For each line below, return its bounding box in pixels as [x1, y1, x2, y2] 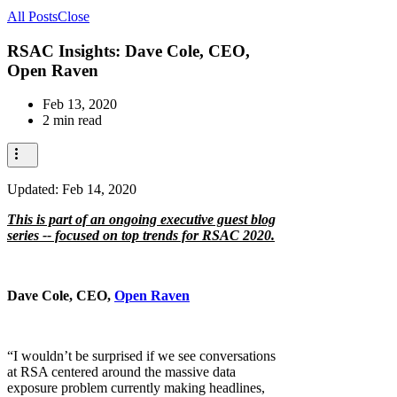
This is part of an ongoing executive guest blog [7, 212, 276, 228]
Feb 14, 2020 [62, 182, 136, 198]
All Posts [7, 9, 58, 24]
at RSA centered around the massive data [7, 364, 236, 380]
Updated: [7, 182, 62, 198]
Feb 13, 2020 [43, 97, 117, 113]
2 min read [43, 113, 102, 128]
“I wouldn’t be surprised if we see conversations [7, 348, 276, 364]
